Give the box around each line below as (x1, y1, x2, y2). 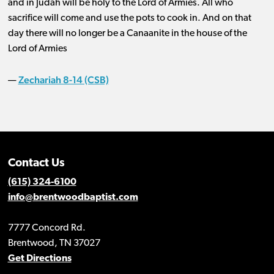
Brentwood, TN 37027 (7, 239, 100, 249)
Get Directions (7, 254, 72, 264)
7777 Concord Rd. (7, 223, 86, 234)
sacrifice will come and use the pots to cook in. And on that (7, 13, 251, 24)
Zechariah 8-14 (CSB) (18, 74, 109, 86)
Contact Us (7, 158, 65, 170)
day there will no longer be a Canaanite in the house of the (7, 29, 247, 39)
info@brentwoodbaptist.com (7, 193, 138, 203)
